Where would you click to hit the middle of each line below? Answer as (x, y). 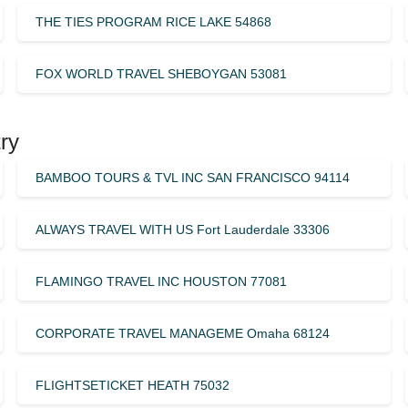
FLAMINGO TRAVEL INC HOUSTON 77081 (161, 281)
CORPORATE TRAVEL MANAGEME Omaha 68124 (182, 333)
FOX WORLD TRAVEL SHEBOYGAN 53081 (161, 73)
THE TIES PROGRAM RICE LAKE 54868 (153, 21)
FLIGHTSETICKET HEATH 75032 (132, 385)
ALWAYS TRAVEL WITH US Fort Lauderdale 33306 (182, 229)
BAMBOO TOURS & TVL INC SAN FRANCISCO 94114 (192, 177)
